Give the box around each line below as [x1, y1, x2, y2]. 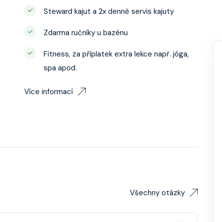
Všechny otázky [130, 188, 185, 198]
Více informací [24, 87, 73, 97]
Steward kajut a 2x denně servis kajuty [44, 6, 174, 16]
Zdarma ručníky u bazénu [44, 28, 128, 38]
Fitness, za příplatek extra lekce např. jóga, [44, 49, 189, 59]
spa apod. [44, 63, 77, 73]
